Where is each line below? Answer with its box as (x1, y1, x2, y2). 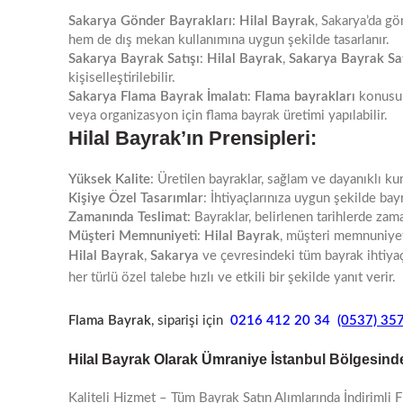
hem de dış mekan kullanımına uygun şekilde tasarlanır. (68, 33, 390, 47)
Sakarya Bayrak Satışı (68, 52, 200, 66)
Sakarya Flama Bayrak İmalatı (68, 90, 247, 103)
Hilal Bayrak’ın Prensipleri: (68, 127, 317, 149)
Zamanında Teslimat (68, 210, 187, 224)
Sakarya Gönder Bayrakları (68, 14, 232, 28)
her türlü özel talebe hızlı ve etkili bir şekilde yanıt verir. (68, 271, 396, 284)
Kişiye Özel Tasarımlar (68, 192, 203, 205)
